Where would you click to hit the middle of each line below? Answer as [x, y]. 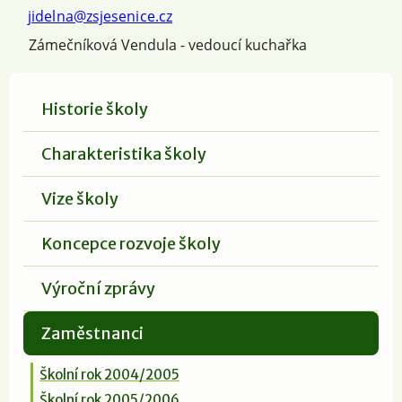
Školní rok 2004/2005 [109, 374]
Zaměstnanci [92, 333]
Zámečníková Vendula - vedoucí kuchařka [168, 44]
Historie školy [95, 109]
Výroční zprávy [98, 288]
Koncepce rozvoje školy [131, 243]
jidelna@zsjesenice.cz [100, 16]
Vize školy [80, 198]
